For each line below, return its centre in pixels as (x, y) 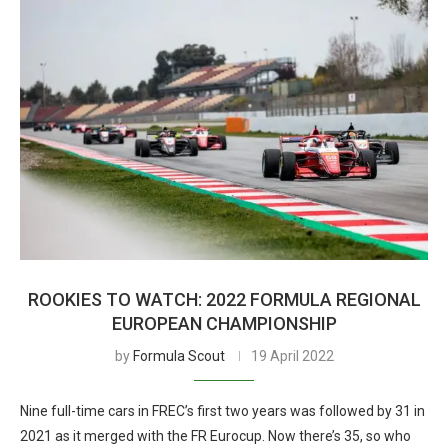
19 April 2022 (292, 356)
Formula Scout (178, 356)
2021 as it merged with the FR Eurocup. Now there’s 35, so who (215, 436)
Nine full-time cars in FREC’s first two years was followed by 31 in (222, 411)
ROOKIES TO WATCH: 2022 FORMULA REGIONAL (224, 299)
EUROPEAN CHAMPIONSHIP (224, 323)
